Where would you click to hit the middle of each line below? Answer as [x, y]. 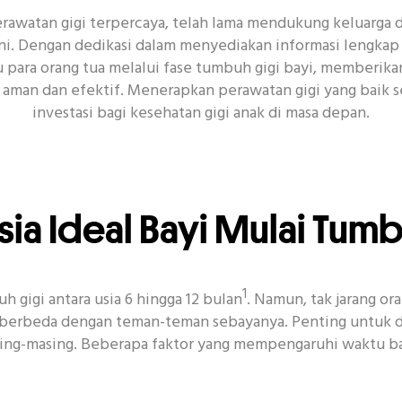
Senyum [110, 87]
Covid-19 [330, 87]
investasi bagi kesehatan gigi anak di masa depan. [201, 114]
